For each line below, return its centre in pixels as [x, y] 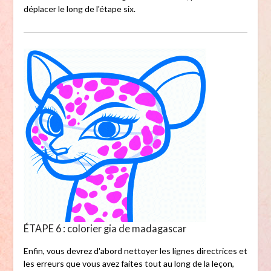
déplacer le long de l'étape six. [79, 9]
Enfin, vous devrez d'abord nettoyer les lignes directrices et [135, 251]
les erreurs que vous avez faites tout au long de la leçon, [129, 264]
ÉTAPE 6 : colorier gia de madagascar [105, 229]
